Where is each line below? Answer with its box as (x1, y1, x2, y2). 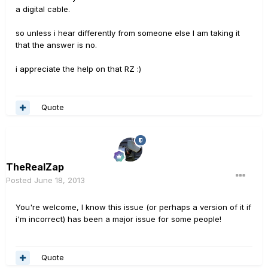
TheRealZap (6, 160, 64, 173)
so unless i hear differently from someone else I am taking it (16, 28, 240, 38)
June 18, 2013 (34, 175, 85, 185)
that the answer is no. (16, 39, 97, 50)
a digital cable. (16, 4, 70, 14)
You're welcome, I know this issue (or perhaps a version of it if (16, 202, 251, 212)
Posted (6, 175, 34, 185)
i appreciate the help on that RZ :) (16, 63, 141, 74)
